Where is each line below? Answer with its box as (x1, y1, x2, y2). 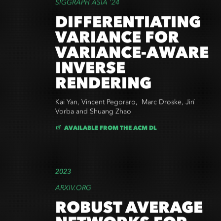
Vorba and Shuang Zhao (55, 110, 131, 119)
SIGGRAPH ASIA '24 (55, 1, 119, 10)
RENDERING (55, 76, 151, 96)
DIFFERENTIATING (55, 15, 201, 35)
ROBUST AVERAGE (55, 200, 203, 220)
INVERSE (55, 61, 125, 80)
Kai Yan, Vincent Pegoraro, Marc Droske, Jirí (55, 101, 194, 110)
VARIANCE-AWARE (55, 45, 209, 65)
